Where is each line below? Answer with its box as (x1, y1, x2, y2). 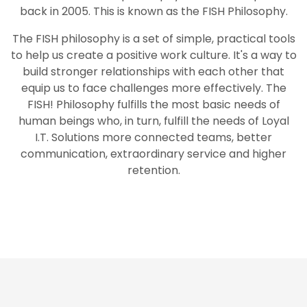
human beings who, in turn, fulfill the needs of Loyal (18, 113, 289, 129)
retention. (127, 162, 180, 178)
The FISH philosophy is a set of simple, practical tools (12, 31, 295, 47)
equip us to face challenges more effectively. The (21, 80, 286, 96)
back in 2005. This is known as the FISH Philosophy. (19, 3, 288, 19)
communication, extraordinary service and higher (21, 146, 286, 162)
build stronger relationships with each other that (23, 64, 284, 79)
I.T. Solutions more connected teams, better (35, 130, 272, 145)
